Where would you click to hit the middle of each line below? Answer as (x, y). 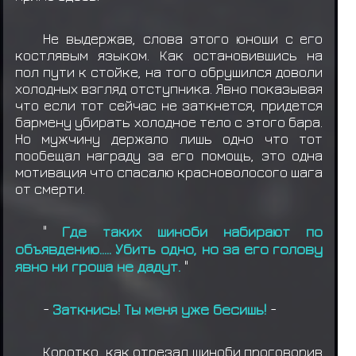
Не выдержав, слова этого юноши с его (183, 38)
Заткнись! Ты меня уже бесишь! (162, 310)
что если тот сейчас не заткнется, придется (169, 105)
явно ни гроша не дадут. (99, 266)
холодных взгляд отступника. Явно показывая (169, 88)
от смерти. (51, 188)
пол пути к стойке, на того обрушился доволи (169, 72)
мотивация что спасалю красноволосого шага (169, 172)
